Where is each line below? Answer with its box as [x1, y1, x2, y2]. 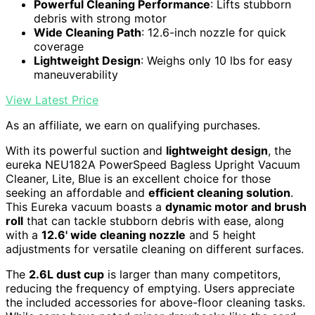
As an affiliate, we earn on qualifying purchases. [6, 117, 260, 132]
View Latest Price [6, 92, 98, 107]
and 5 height [186, 227, 256, 242]
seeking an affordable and [6, 185, 148, 200]
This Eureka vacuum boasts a [6, 199, 165, 214]
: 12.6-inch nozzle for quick [141, 25, 286, 39]
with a [6, 227, 41, 242]
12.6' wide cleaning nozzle [41, 227, 186, 242]
